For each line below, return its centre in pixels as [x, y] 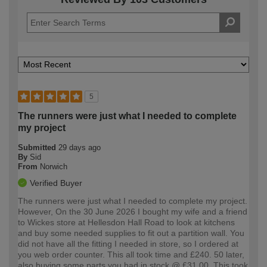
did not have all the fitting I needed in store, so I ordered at [128, 244]
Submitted [38, 148]
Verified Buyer [56, 183]
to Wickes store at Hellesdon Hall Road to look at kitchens [126, 223]
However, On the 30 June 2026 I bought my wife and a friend [133, 212]
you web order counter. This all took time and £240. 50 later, [131, 255]
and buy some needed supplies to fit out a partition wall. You [131, 233]
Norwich [54, 167]
